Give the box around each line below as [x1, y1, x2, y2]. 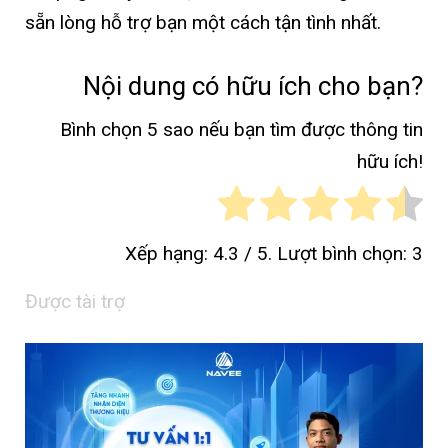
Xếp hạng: [125, 242, 213, 265]
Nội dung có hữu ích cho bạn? [83, 70, 423, 101]
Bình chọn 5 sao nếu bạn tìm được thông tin [60, 118, 423, 142]
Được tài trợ [25, 290, 125, 313]
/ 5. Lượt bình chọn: [239, 242, 412, 265]
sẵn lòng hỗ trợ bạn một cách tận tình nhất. [25, 10, 381, 34]
